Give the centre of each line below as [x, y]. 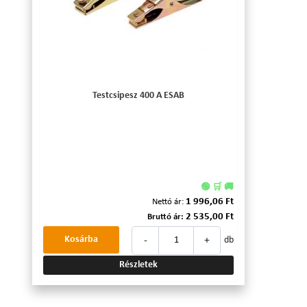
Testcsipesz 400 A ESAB [138, 96]
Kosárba [81, 240]
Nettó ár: [168, 202]
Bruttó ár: [165, 217]
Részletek [138, 265]
